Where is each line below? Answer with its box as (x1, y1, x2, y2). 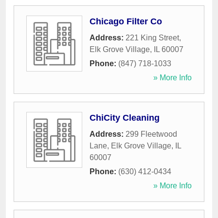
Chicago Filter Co (90, 17, 162, 27)
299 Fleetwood (126, 130, 177, 139)
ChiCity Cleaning (90, 113, 160, 123)
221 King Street (126, 34, 179, 42)
